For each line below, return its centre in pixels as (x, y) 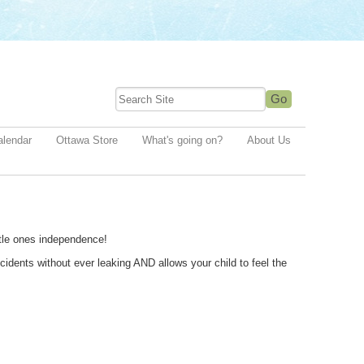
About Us (269, 140)
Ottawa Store (87, 140)
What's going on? (182, 140)
